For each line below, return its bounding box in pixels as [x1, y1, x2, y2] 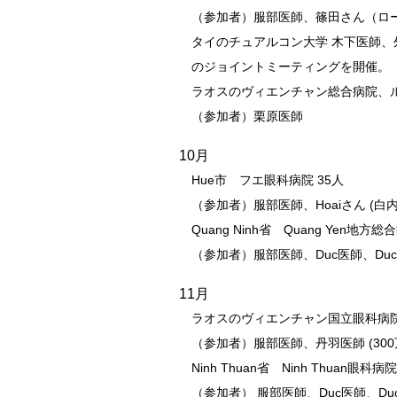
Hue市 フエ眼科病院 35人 [191, 173, 344, 187]
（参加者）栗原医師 [191, 109, 303, 123]
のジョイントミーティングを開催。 [191, 59, 390, 74]
